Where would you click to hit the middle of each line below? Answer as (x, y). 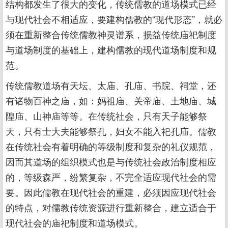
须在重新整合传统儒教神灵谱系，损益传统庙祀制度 (111, 34)
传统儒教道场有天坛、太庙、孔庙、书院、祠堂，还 (111, 85)
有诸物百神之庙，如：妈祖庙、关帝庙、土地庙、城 (111, 100)
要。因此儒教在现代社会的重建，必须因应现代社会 (111, 192)
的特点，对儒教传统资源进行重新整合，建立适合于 (111, 207)
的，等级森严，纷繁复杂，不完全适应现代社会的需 (111, 177)
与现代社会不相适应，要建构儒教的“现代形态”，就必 (114, 19)
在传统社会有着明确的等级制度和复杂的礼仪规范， (111, 146)
